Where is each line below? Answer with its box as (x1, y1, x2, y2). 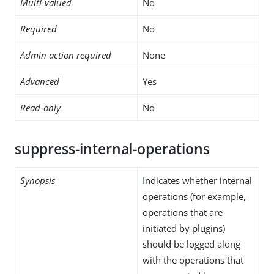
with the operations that (143, 253, 243, 266)
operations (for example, (143, 190, 246, 202)
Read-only (20, 101, 61, 114)
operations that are (143, 206, 223, 218)
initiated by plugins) (143, 221, 225, 234)
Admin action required (20, 48, 111, 61)
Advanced (20, 75, 59, 87)
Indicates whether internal (143, 174, 252, 187)
